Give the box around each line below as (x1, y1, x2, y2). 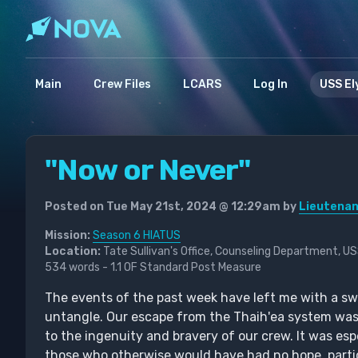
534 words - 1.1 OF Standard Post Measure (45, 261, 261, 274)
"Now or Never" (45, 153, 251, 187)
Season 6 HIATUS (93, 229, 181, 242)
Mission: (45, 229, 90, 242)
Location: (45, 245, 101, 258)
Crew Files (93, 78, 151, 91)
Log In (253, 78, 288, 91)
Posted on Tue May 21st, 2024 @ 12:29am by (45, 200, 299, 213)
